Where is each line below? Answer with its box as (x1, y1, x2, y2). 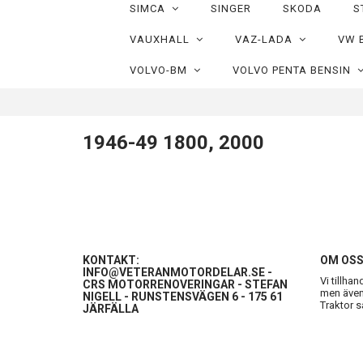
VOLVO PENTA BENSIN (232, 64, 357, 76)
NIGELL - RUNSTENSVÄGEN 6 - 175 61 (83, 290, 283, 303)
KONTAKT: (83, 254, 139, 267)
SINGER (210, 2, 251, 15)
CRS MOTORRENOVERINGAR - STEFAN (83, 278, 288, 291)
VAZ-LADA (234, 33, 299, 45)
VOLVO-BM (129, 64, 194, 76)
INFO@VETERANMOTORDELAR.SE (83, 266, 265, 279)
